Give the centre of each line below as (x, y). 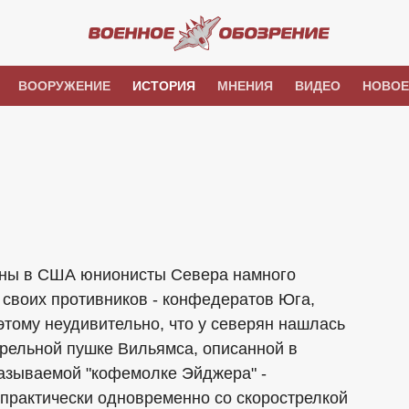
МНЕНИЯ (245, 86)
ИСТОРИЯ (163, 86)
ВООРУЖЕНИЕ (64, 86)
